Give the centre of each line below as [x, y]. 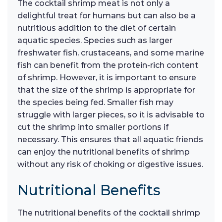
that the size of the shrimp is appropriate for [106, 90]
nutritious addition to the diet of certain [97, 28]
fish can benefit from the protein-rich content [108, 65]
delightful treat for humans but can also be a [107, 16]
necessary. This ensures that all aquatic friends [110, 140]
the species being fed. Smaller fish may [95, 103]
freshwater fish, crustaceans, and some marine [111, 53]
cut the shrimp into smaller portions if [93, 127]
